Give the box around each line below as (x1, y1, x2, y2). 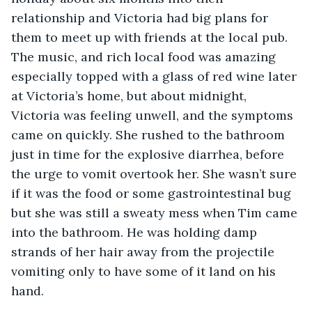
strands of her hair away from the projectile (11, 243, 278, 260)
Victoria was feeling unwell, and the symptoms (11, 107, 297, 123)
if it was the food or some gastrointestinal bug (11, 185, 295, 201)
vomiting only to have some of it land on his (11, 263, 279, 279)
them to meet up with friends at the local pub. (11, 29, 291, 45)
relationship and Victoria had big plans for (11, 9, 272, 26)
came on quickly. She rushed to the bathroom (11, 126, 288, 143)
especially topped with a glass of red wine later (11, 68, 300, 84)
